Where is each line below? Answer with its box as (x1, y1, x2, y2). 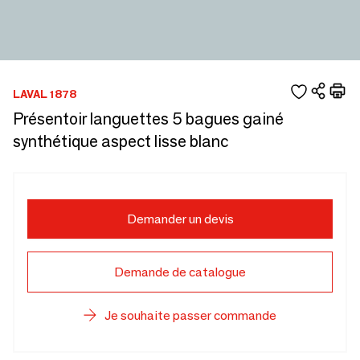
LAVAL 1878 (13, 86, 76, 101)
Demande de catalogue (114, 264, 246, 280)
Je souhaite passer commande (104, 308, 276, 323)
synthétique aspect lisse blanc (13, 132, 228, 151)
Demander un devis (126, 211, 234, 227)
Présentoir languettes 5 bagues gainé (13, 109, 284, 129)
